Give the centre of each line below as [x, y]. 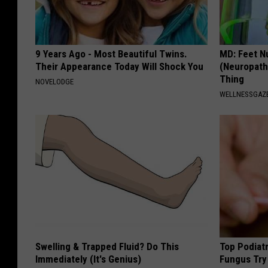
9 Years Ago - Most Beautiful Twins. [111, 54]
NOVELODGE [54, 82]
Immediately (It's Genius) [88, 259]
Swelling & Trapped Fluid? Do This [107, 247]
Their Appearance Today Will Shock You [119, 67]
